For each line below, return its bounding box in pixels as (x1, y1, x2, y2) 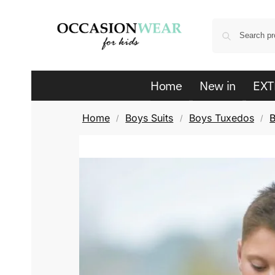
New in (199, 77, 236, 94)
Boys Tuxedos (188, 112, 254, 124)
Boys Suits (125, 112, 174, 124)
